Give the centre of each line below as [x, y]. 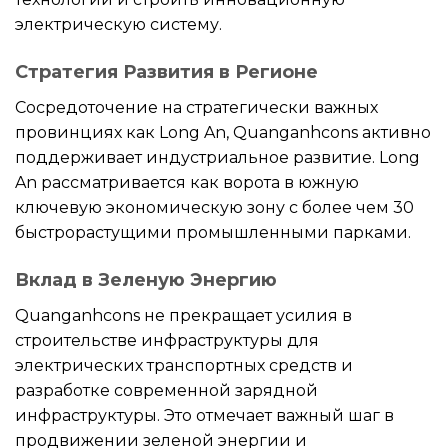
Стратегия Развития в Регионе [166, 72]
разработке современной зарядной [166, 390]
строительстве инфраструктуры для [167, 340]
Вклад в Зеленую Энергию [146, 279]
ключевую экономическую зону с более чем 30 [214, 208]
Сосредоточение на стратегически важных [196, 108]
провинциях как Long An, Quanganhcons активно [223, 133]
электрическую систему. [118, 25]
